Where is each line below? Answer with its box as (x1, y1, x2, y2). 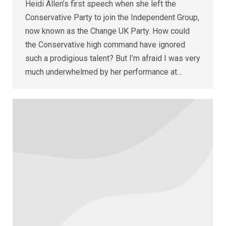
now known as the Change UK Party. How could (25, 26, 190, 36)
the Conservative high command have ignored (25, 39, 185, 49)
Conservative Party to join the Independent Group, (25, 12, 199, 22)
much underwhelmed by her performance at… (25, 67, 182, 77)
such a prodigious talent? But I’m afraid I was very (25, 53, 200, 63)
